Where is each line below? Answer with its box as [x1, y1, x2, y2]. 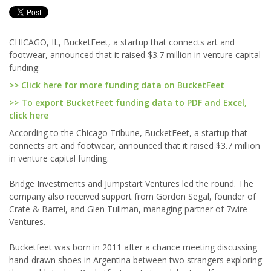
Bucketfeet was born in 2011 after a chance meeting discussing [9, 241, 257, 253]
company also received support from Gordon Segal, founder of [9, 191, 256, 202]
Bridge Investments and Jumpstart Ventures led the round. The [9, 178, 253, 189]
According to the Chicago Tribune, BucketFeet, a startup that [9, 127, 247, 139]
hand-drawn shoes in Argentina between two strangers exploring [9, 254, 262, 266]
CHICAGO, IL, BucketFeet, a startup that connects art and [9, 36, 235, 48]
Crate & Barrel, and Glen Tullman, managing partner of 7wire [9, 203, 247, 215]
